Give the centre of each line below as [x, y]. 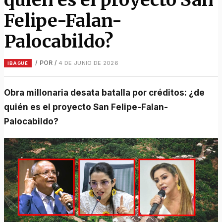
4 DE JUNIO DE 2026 [88, 63]
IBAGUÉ [18, 63]
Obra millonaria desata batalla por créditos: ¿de [7, 92]
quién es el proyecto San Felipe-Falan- [86, 107]
